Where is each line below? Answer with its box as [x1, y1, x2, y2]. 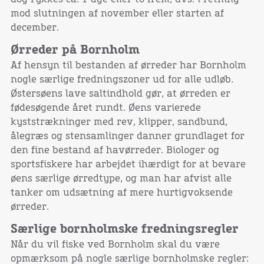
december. [10, 23, 59, 33]
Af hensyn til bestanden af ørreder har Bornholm [10, 61, 246, 71]
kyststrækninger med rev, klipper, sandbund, [10, 117, 227, 127]
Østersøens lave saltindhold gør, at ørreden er [10, 89, 230, 99]
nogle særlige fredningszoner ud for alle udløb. [10, 75, 233, 85]
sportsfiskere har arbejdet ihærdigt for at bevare [10, 160, 246, 170]
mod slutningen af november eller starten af [10, 9, 224, 19]
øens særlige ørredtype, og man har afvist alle [10, 174, 232, 184]
